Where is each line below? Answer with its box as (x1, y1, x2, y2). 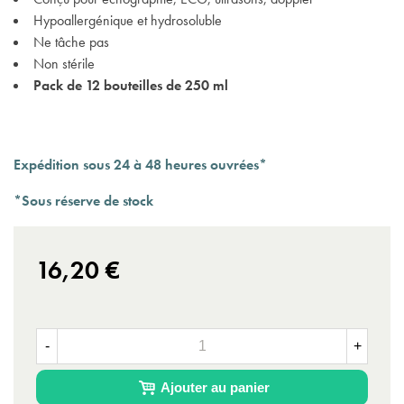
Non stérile (33, 53, 95, 73)
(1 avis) (124, 56, 161, 71)
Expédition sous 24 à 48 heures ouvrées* (14, 154, 267, 174)
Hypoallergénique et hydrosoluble (33, 10, 222, 30)
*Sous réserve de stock (14, 190, 153, 210)
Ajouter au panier (160, 380, 270, 396)
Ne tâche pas (33, 32, 109, 51)
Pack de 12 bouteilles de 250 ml (33, 75, 228, 95)
